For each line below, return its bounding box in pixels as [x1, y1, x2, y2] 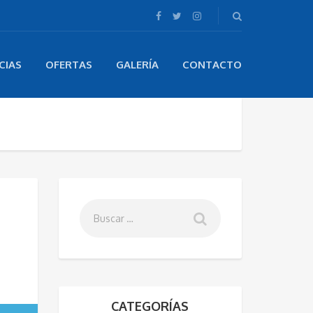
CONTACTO [182, 58, 242, 71]
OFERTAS [45, 58, 92, 71]
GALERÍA [116, 58, 159, 71]
